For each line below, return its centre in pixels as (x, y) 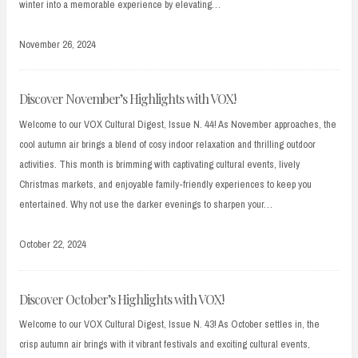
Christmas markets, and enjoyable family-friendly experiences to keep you (165, 184)
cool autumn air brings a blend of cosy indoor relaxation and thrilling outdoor (167, 144)
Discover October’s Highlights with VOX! (121, 299)
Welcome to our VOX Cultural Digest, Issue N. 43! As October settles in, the (169, 324)
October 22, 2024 (53, 245)
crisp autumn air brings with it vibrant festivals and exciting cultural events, (165, 344)
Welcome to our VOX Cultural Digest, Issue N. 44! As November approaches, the (178, 124)
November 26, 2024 (58, 45)
